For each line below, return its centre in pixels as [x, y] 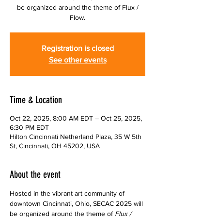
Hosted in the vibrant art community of [68, 194]
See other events [77, 60]
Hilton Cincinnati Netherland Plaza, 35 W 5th [76, 137]
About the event [35, 175]
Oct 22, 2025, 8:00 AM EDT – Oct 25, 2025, [76, 118]
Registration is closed [77, 48]
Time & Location [36, 100]
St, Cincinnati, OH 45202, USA [55, 146]
